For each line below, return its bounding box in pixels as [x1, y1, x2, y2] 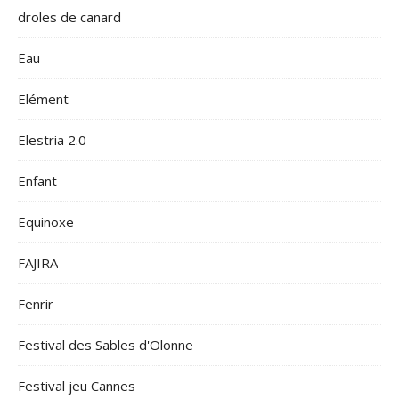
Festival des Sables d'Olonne [18, 336, 193, 354]
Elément [18, 90, 69, 108]
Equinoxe [18, 213, 74, 231]
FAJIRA [18, 254, 58, 272]
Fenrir [18, 295, 53, 313]
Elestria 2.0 [18, 131, 86, 149]
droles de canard [18, 8, 121, 26]
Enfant [18, 172, 57, 190]
